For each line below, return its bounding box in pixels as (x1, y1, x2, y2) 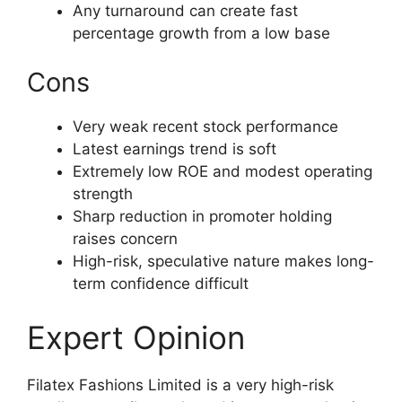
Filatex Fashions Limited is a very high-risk (27, 375, 334, 394)
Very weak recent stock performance (73, 118, 338, 136)
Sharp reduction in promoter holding (73, 207, 332, 226)
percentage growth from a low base (73, 23, 330, 42)
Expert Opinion (27, 318, 245, 356)
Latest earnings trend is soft (73, 140, 276, 159)
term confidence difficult (73, 275, 249, 293)
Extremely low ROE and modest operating (73, 162, 372, 181)
